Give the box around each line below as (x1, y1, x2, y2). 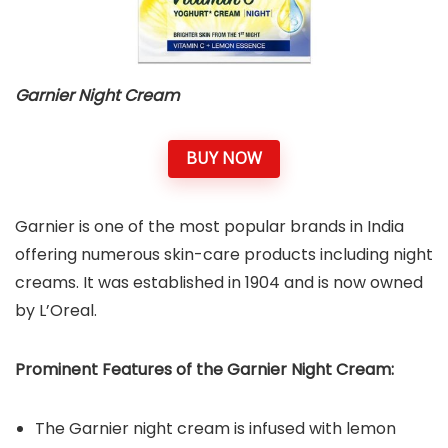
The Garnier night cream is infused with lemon (35, 416, 396, 440)
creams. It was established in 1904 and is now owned (15, 270, 423, 294)
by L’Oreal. (15, 298, 97, 322)
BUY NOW (186, 147, 262, 170)
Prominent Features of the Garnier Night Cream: (15, 357, 394, 381)
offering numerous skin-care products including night (15, 242, 433, 266)
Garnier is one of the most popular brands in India (15, 214, 404, 238)
